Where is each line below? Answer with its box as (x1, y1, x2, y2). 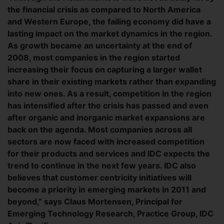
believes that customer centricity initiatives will (7, 172, 191, 182)
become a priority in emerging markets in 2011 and (7, 184, 206, 194)
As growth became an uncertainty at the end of (7, 40, 192, 50)
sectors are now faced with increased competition (7, 136, 204, 146)
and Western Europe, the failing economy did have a (7, 16, 211, 26)
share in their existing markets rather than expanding (7, 76, 216, 86)
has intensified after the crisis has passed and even (7, 100, 208, 110)
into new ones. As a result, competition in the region (7, 88, 211, 98)
